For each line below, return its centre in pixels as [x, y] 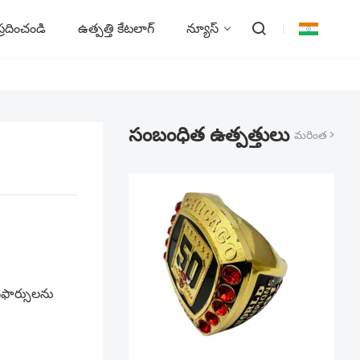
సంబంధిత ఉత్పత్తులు [209, 135]
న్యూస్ [202, 29]
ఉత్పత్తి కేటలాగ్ [116, 29]
